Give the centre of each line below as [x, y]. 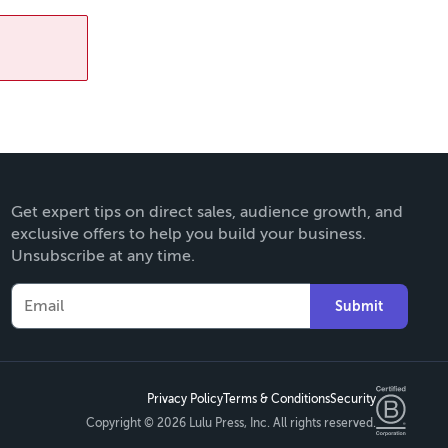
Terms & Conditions [276, 399]
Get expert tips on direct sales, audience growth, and [206, 212]
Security [353, 399]
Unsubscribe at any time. [102, 256]
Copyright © [121, 423]
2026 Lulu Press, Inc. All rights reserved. [266, 423]
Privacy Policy [185, 399]
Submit [358, 306]
